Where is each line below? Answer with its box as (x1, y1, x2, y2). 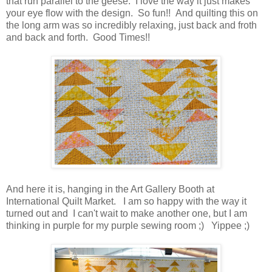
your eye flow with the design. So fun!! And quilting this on (6, 7, 258, 18)
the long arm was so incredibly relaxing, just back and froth (6, 19, 257, 30)
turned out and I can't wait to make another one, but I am (6, 208, 247, 219)
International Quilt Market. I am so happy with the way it (6, 195, 246, 206)
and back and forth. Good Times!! (6, 32, 150, 42)
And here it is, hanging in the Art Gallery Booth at (6, 183, 214, 194)
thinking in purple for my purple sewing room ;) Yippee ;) (6, 220, 250, 231)
